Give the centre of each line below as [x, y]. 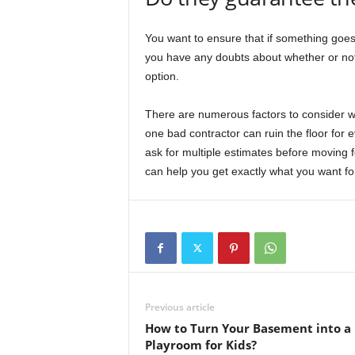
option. [162, 76]
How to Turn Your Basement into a [248, 328]
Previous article [179, 307]
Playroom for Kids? [200, 345]
